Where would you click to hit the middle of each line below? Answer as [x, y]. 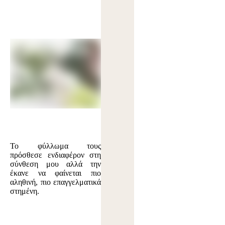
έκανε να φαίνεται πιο [56, 173]
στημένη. [25, 191]
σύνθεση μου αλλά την [56, 164]
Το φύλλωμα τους [56, 146]
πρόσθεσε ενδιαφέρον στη [56, 155]
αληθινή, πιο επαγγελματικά [56, 182]
